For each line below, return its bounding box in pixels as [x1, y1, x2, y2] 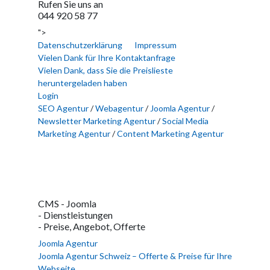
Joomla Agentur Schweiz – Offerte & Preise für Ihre [38, 251, 232, 262]
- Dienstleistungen [38, 209, 113, 221]
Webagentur [95, 103, 143, 114]
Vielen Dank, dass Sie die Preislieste [38, 65, 173, 76]
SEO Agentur [38, 103, 89, 114]
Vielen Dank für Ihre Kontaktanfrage [38, 52, 175, 63]
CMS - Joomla [38, 198, 96, 210]
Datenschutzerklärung [38, 40, 122, 51]
